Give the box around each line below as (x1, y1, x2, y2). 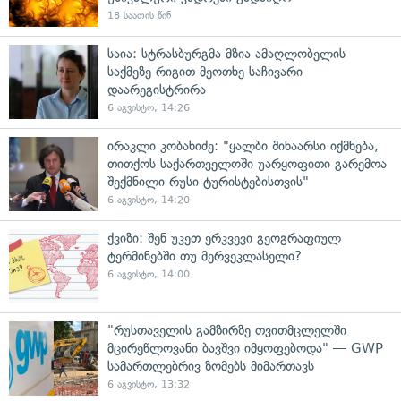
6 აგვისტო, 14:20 (107, 193, 190, 206)
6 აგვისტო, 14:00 (107, 268, 190, 280)
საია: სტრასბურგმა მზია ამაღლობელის (107, 45, 346, 62)
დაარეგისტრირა (107, 81, 206, 98)
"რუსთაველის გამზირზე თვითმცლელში (107, 321, 346, 338)
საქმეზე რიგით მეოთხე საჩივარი (107, 63, 303, 80)
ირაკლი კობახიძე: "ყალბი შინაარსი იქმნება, (107, 137, 379, 154)
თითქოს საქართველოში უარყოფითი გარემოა (107, 155, 387, 172)
